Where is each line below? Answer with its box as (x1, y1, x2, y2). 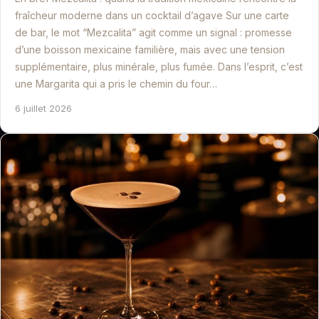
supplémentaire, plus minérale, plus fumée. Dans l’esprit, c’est (15, 61, 303, 73)
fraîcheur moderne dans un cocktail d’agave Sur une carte (15, 9, 289, 22)
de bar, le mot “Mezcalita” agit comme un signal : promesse (15, 26, 292, 39)
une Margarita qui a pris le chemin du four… (15, 78, 217, 90)
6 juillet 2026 (15, 103, 72, 115)
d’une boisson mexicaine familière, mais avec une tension (15, 43, 285, 56)
